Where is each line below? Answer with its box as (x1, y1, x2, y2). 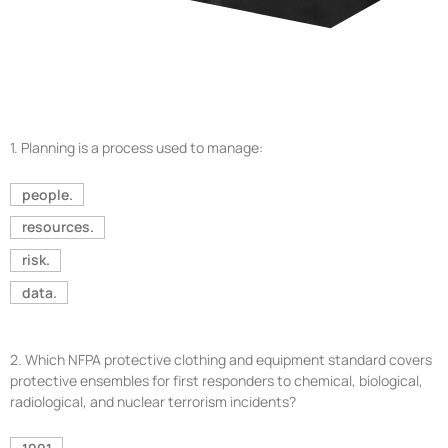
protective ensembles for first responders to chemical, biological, (10, 371, 423, 391)
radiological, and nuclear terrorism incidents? (10, 392, 296, 412)
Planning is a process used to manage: (21, 138, 263, 158)
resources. (21, 217, 94, 237)
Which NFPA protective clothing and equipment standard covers (25, 350, 432, 370)
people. (21, 184, 73, 204)
